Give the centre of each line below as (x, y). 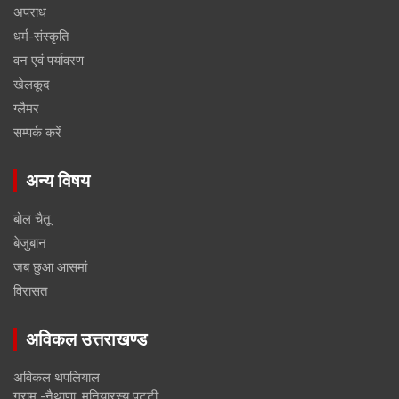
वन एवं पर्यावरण (49, 61)
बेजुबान (30, 244)
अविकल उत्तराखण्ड (86, 340)
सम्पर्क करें (37, 133)
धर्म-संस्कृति (41, 37)
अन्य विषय (58, 181)
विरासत (30, 292)
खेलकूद (32, 85)
